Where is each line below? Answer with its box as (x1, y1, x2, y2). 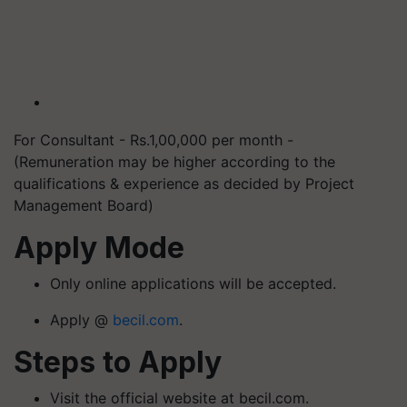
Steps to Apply (14, 344, 222, 380)
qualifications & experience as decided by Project (14, 174, 354, 193)
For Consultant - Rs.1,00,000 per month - (14, 131, 293, 149)
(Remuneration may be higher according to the (14, 153, 335, 171)
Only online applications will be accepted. (50, 274, 336, 293)
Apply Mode (14, 230, 184, 265)
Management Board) (14, 196, 154, 214)
